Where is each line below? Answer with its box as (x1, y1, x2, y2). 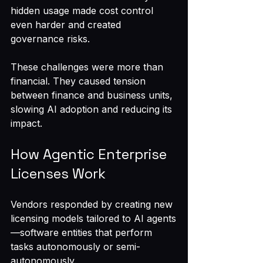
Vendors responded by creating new (11, 198, 176, 210)
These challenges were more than (11, 61, 166, 73)
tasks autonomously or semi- (11, 241, 140, 252)
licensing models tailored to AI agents (11, 213, 176, 224)
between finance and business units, (11, 89, 176, 101)
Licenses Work (11, 164, 106, 183)
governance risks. (11, 33, 90, 45)
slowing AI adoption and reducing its (11, 103, 175, 115)
